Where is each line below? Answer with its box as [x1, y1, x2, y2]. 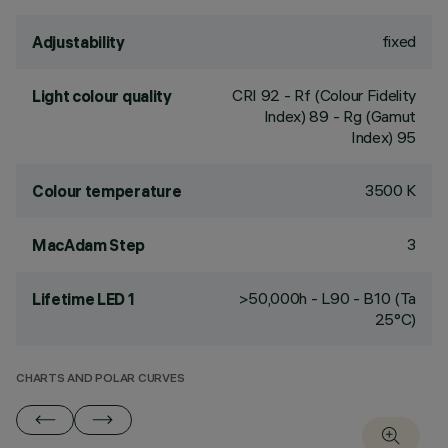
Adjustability [32, 32, 125, 52]
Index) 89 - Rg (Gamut [263, 106, 416, 126]
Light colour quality [32, 86, 172, 106]
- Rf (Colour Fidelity [280, 85, 416, 105]
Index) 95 [350, 127, 416, 147]
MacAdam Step [32, 235, 146, 255]
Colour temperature [32, 181, 182, 201]
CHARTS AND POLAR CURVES [16, 373, 185, 386]
